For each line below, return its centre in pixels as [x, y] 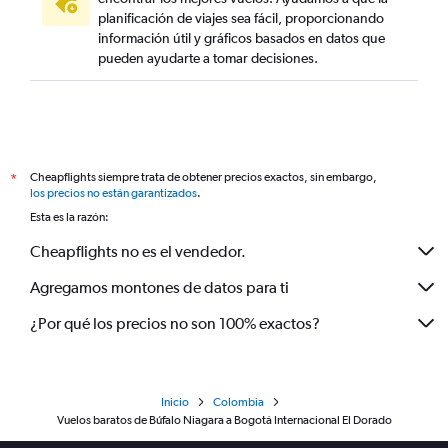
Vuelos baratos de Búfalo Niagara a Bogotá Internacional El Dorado [224, 420]
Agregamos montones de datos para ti [159, 287]
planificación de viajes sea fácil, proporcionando [241, 18]
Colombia [238, 402]
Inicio [174, 402]
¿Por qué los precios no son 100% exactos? [175, 323]
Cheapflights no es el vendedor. [138, 251]
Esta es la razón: [69, 217]
